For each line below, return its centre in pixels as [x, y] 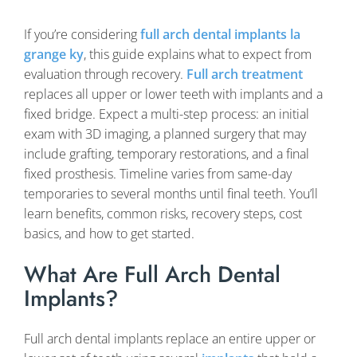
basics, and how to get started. [109, 234]
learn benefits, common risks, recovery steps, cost [163, 214]
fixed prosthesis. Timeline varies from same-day [158, 174]
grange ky [54, 55]
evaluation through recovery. [105, 75]
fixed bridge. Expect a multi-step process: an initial [167, 114]
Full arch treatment [245, 75]
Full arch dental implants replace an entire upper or [170, 338]
